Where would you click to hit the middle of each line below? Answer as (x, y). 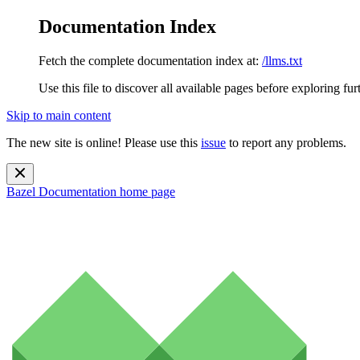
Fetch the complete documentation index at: (149, 60)
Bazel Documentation (61, 191)
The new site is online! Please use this (104, 142)
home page (146, 191)
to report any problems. (286, 142)
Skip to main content (59, 115)
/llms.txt (282, 60)
